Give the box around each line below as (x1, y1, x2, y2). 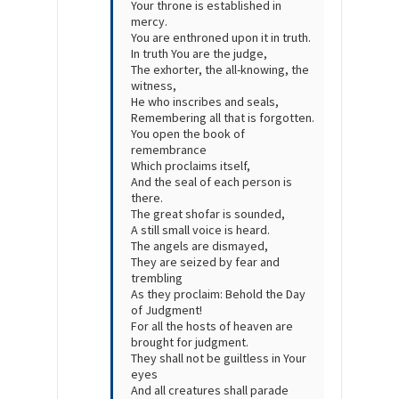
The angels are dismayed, (131, 238, 268, 255)
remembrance (131, 142, 207, 159)
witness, (131, 77, 176, 94)
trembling (131, 270, 183, 287)
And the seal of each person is (131, 174, 292, 191)
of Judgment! (131, 302, 202, 319)
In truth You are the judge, (131, 45, 267, 62)
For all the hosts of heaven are (131, 318, 293, 335)
